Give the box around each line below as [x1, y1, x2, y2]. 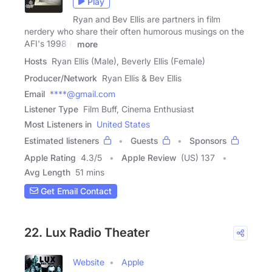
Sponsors [189, 135, 226, 146]
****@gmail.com [50, 88, 115, 99]
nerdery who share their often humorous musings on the [24, 26, 244, 37]
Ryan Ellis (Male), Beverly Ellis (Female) [52, 55, 205, 66]
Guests [131, 135, 158, 146]
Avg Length [24, 166, 70, 177]
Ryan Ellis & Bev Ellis [102, 72, 182, 83]
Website [73, 256, 104, 267]
